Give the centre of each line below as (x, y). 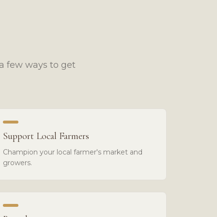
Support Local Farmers (46, 136)
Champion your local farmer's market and (73, 152)
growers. (18, 163)
